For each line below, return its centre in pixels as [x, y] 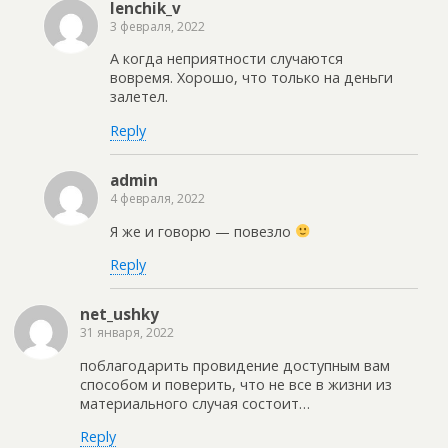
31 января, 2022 [127, 333]
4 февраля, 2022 [157, 199]
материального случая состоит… [195, 403]
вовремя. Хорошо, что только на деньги [251, 78]
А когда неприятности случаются [226, 59]
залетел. [139, 97]
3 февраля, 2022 [157, 26]
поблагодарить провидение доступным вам [235, 365]
